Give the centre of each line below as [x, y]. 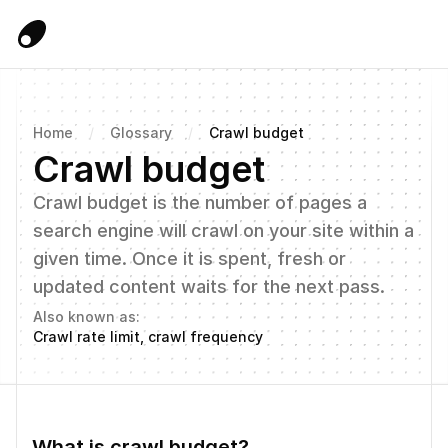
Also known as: [86, 316]
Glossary [141, 132]
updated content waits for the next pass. [209, 286]
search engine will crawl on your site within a [223, 230]
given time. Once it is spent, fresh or [189, 258]
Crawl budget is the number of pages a [200, 202]
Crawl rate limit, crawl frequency [148, 336]
